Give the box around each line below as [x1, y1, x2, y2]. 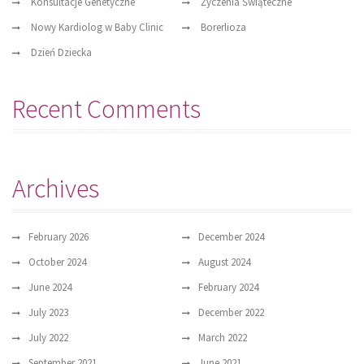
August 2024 [198, 255, 250, 270]
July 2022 [28, 331, 68, 345]
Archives [12, 172, 99, 206]
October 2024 [28, 255, 86, 270]
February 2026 [28, 230, 89, 245]
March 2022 [198, 331, 247, 345]
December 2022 [198, 305, 264, 320]
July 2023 [28, 305, 68, 320]
